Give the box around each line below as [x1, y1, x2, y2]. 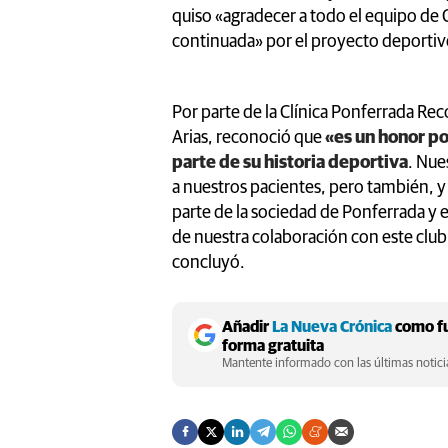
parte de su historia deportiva [172, 153, 408, 172]
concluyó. [172, 253, 245, 272]
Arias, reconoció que [172, 128, 322, 147]
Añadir [222, 318, 272, 335]
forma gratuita [222, 337, 324, 354]
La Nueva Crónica [272, 318, 392, 335]
